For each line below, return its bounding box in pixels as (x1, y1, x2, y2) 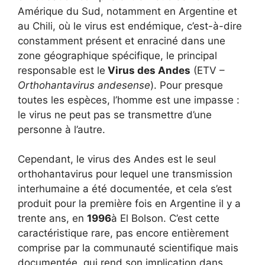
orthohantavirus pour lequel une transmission (18, 168, 232, 180)
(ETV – (190, 64, 225, 76)
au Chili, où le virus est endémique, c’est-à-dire (18, 20, 242, 32)
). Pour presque (150, 79, 223, 91)
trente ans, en (18, 212, 87, 224)
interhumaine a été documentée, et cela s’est (18, 183, 232, 195)
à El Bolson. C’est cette (111, 212, 219, 224)
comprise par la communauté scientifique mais (18, 242, 238, 254)
